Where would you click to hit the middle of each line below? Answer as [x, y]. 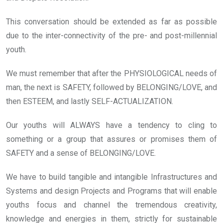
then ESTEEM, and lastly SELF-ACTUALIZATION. [90, 102]
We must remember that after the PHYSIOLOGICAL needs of [111, 74]
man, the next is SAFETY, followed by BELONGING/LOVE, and [111, 88]
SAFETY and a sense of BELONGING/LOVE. [81, 153]
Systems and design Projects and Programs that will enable [111, 191]
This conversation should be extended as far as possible [111, 22]
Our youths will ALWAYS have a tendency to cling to [111, 125]
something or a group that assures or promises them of [111, 139]
